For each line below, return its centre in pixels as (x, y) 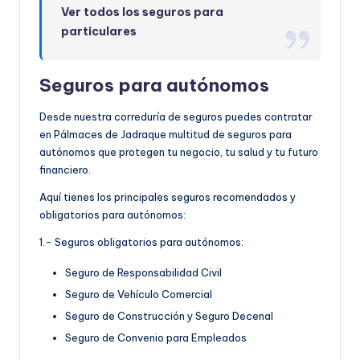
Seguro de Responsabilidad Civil (143, 272)
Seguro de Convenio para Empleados (156, 337)
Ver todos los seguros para (143, 12)
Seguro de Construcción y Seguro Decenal (169, 315)
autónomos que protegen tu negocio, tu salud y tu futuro (179, 151)
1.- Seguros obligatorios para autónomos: (141, 241)
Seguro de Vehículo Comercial (139, 294)
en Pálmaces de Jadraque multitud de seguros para (166, 134)
